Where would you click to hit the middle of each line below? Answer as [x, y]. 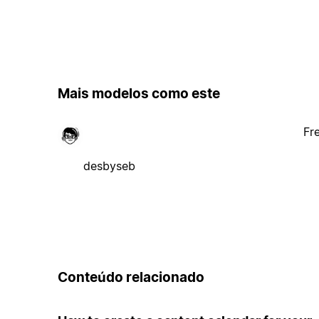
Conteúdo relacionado [131, 277]
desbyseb [109, 166]
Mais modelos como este [138, 94]
